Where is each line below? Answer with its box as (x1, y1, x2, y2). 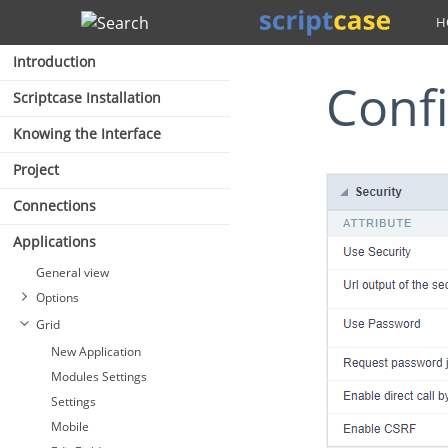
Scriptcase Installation (13, 88, 161, 107)
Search (97, 11, 149, 34)
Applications (13, 232, 96, 251)
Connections (13, 196, 96, 215)
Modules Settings (51, 368, 147, 385)
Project (13, 160, 59, 179)
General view (36, 264, 109, 281)
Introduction (13, 52, 96, 71)
